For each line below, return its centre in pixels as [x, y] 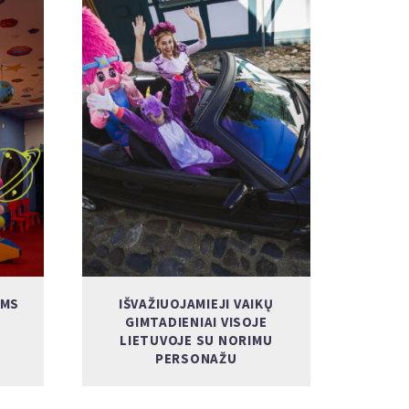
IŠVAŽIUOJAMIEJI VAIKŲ [196, 304]
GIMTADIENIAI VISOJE [196, 322]
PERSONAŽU [196, 358]
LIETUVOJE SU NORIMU [196, 340]
